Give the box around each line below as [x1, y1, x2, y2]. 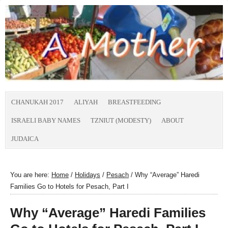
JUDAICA [11, 135, 39, 142]
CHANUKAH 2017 [11, 98, 64, 106]
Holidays [75, 171, 100, 179]
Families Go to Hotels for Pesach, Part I [10, 183, 129, 190]
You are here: [10, 171, 51, 179]
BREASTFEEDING [108, 98, 161, 106]
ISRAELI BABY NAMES [11, 117, 80, 124]
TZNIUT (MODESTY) [91, 117, 151, 124]
